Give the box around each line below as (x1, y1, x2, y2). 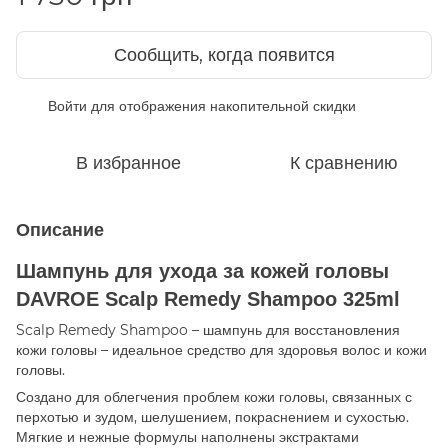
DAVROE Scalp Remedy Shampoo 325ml (16, 287, 400, 310)
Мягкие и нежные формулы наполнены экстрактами (16, 427, 359, 446)
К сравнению (290, 151, 398, 174)
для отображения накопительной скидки (87, 96, 356, 115)
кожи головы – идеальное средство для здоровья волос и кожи (16, 340, 427, 359)
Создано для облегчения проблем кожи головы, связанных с (16, 387, 412, 406)
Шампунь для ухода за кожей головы (16, 259, 389, 282)
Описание (16, 219, 104, 240)
